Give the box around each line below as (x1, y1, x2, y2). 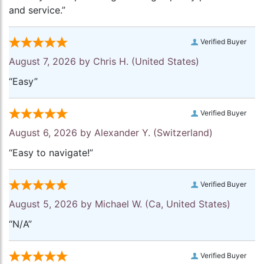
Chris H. (93, 55, 128, 68)
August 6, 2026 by (9, 127, 94, 139)
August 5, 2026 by (9, 198, 95, 210)
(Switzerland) (150, 127, 213, 139)
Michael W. (95, 198, 142, 210)
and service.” (9, 4, 65, 16)
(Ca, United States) (142, 198, 230, 210)
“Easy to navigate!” (9, 147, 93, 159)
